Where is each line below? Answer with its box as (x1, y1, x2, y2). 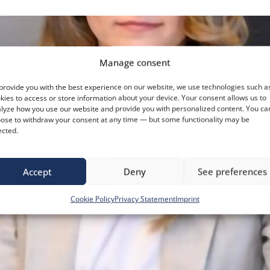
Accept (22, 165, 52, 177)
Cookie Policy (70, 193, 115, 204)
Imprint (175, 193, 199, 204)
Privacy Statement (114, 193, 175, 204)
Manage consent (99, 56, 171, 69)
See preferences (198, 165, 268, 177)
